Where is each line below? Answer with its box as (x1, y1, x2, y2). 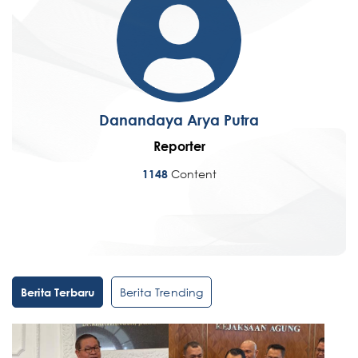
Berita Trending (120, 284, 204, 300)
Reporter (153, 138, 205, 154)
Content (170, 166, 217, 182)
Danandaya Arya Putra (99, 111, 259, 129)
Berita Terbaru (21, 285, 95, 300)
